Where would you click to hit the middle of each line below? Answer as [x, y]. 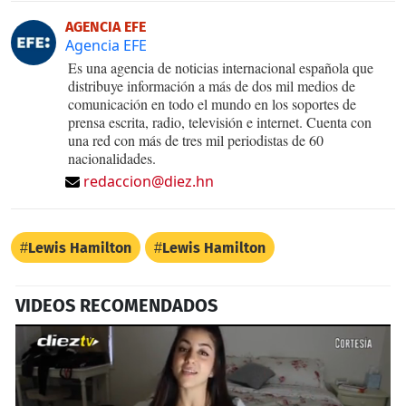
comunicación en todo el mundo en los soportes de [212, 103]
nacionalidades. [112, 158]
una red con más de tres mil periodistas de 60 [196, 140]
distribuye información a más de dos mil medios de [212, 85]
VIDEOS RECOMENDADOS [116, 305]
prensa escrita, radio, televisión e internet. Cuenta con [220, 121]
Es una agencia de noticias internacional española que [221, 67]
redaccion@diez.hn [149, 181]
